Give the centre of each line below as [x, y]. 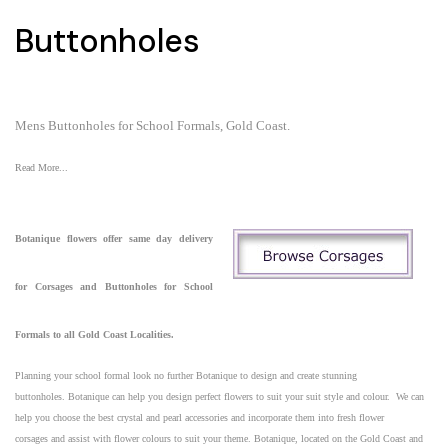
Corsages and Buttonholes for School [120, 286]
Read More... [41, 167]
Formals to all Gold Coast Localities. [94, 334]
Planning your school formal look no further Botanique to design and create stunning [186, 375]
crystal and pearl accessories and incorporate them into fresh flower [249, 417]
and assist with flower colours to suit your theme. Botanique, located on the [202, 438]
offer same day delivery [158, 238]
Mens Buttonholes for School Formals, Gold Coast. [152, 125]
